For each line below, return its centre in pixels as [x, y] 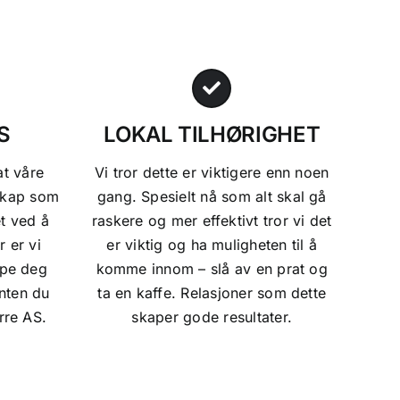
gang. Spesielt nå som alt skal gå [212, 196]
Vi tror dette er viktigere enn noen [212, 172]
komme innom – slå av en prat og [212, 268]
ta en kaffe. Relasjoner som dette [212, 292]
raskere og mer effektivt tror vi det [212, 220]
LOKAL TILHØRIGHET [212, 134]
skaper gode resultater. [212, 317]
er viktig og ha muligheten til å [212, 244]
